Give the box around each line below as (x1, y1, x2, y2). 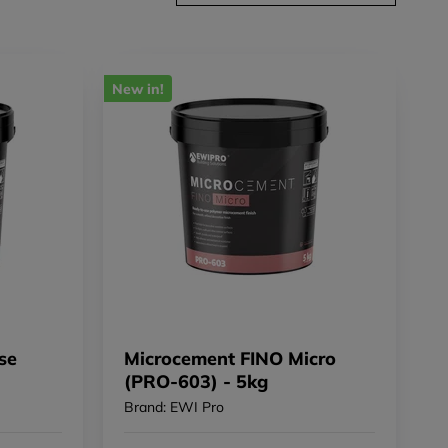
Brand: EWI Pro (123, 398, 224, 417)
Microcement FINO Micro (123, 347, 336, 371)
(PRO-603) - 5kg (123, 370, 268, 394)
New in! (111, 79, 164, 98)
